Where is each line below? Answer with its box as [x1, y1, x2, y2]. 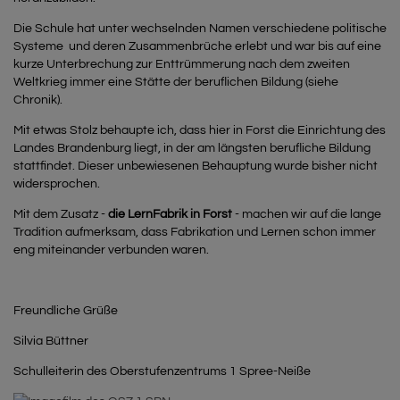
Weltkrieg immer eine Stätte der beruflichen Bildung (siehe [13, 75, 338, 88]
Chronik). [13, 93, 62, 106]
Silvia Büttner [13, 334, 88, 347]
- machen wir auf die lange [232, 207, 381, 221]
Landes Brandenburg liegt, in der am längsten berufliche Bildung [13, 141, 371, 154]
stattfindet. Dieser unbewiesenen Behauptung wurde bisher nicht [13, 159, 378, 172]
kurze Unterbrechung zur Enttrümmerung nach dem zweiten [13, 57, 350, 71]
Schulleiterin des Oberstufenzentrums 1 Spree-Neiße [13, 364, 311, 378]
